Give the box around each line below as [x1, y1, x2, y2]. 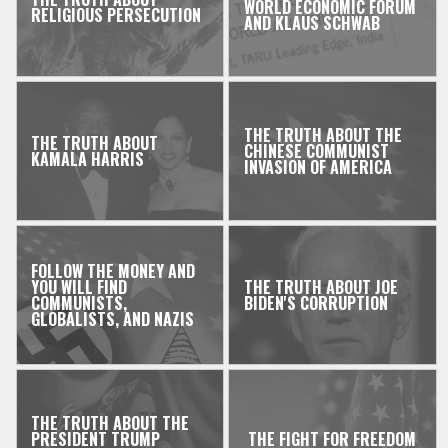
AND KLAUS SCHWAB [243, 11, 380, 36]
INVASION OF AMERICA [243, 155, 392, 180]
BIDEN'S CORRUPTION [243, 291, 388, 316]
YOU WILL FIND [31, 275, 128, 300]
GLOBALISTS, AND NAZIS [31, 307, 195, 332]
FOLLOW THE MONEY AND [31, 259, 196, 284]
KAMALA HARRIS [31, 147, 145, 172]
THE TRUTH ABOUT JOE [243, 275, 398, 300]
